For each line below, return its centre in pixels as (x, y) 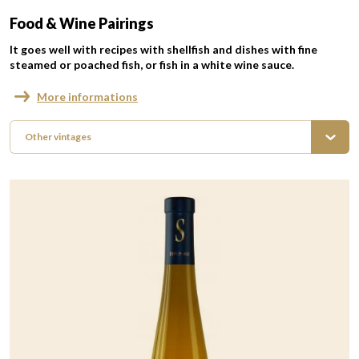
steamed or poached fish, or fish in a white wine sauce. (152, 65)
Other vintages (58, 137)
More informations (87, 96)
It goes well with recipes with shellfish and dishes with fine (163, 49)
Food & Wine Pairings (82, 23)
